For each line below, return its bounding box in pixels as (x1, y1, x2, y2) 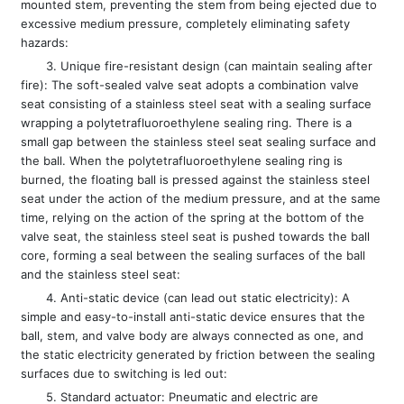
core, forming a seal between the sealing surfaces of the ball (21, 248, 366, 263)
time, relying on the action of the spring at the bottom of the (21, 210, 365, 225)
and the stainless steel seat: (21, 267, 181, 282)
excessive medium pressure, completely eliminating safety (21, 16, 351, 32)
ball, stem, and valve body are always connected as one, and (21, 328, 364, 344)
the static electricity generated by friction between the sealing (21, 347, 376, 363)
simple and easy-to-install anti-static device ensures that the (21, 309, 366, 325)
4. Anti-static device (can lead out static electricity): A (46, 290, 351, 306)
